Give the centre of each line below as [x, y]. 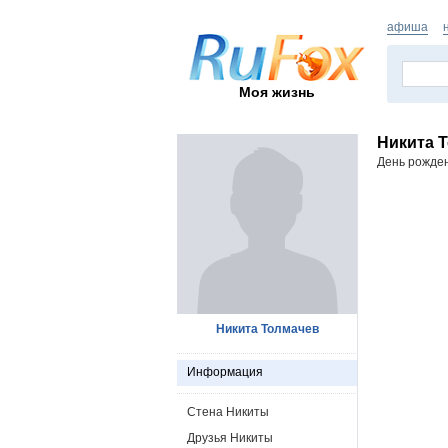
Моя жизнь [277, 91]
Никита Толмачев [267, 329]
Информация [225, 372]
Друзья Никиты [230, 438]
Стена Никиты [228, 412]
